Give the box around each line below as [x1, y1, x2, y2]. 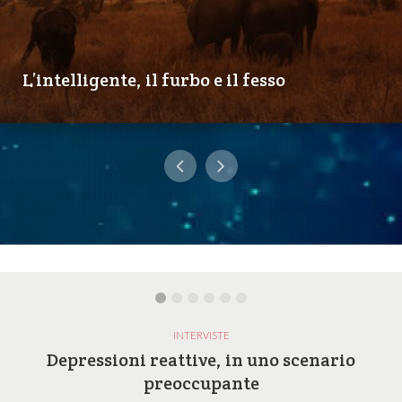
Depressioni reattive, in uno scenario [47, 347, 355, 371]
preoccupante [143, 371, 259, 395]
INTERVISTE [172, 328, 230, 341]
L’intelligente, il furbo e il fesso [22, 67, 285, 92]
